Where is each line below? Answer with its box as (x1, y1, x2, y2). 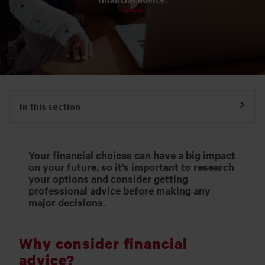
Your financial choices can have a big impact (28, 147, 235, 162)
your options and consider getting (28, 171, 188, 186)
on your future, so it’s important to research (28, 159, 234, 174)
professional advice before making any (28, 183, 211, 198)
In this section (20, 100, 80, 112)
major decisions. (28, 195, 105, 209)
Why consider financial (19, 233, 188, 253)
